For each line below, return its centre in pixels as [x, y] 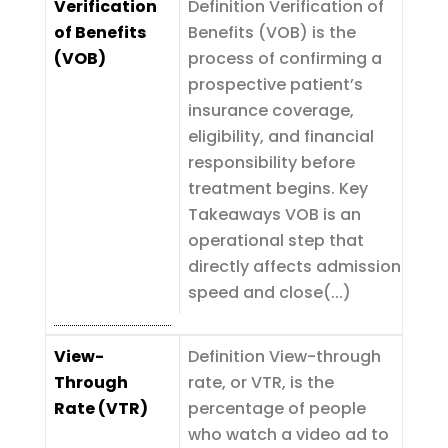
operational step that [275, 240]
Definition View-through [284, 356]
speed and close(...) [269, 292]
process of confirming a [284, 58]
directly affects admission [294, 266]
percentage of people [276, 408]
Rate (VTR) [100, 408]
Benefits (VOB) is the [271, 32]
